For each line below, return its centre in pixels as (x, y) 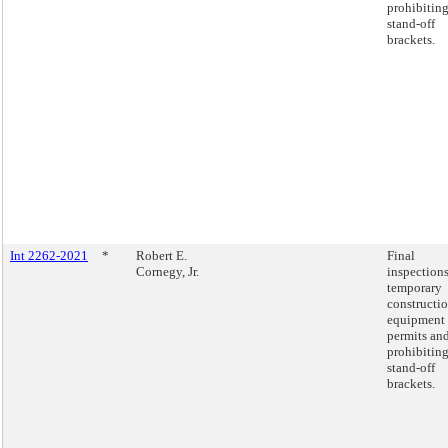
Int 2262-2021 (49, 255)
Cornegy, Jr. (167, 271)
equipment (416, 319)
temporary (414, 287)
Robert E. (161, 255)
